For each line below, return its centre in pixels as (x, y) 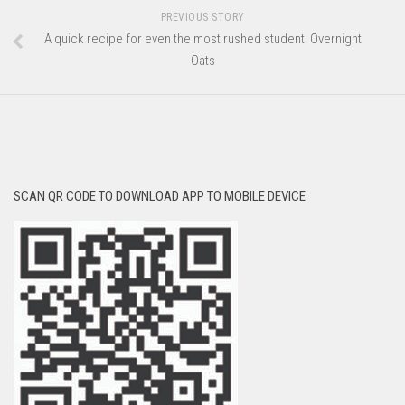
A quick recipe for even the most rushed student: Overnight (202, 39)
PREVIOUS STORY (202, 18)
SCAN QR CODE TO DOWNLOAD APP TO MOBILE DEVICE (160, 197)
